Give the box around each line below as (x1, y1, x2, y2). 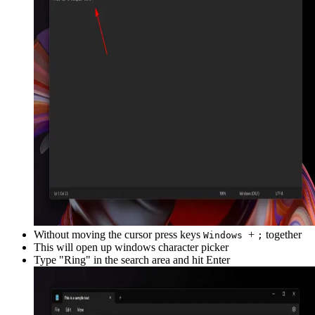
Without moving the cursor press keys (34, 228, 203, 240)
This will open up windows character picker (34, 240, 229, 253)
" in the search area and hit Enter (86, 253, 230, 266)
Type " (34, 253, 64, 266)
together (263, 228, 302, 240)
